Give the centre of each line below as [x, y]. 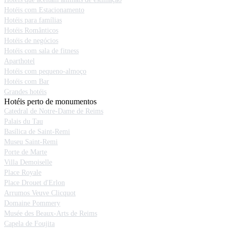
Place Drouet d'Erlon [35, 183]
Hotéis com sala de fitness [41, 51]
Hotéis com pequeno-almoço [45, 72]
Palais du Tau [24, 122]
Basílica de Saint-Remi [37, 132]
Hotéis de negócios [31, 41]
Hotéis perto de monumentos [50, 102]
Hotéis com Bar [27, 82]
